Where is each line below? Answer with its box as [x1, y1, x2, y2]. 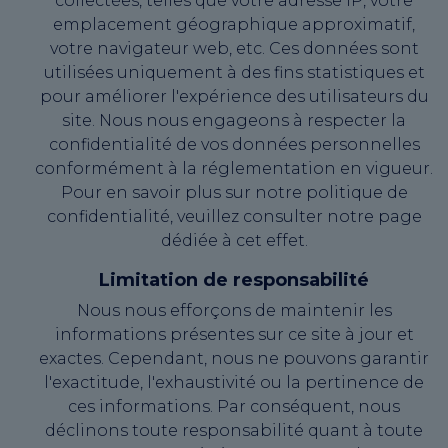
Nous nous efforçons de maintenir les [76, 300, 392, 320]
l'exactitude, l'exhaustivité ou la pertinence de [44, 372, 424, 392]
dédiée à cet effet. [160, 230, 308, 250]
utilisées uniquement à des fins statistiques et [43, 62, 425, 82]
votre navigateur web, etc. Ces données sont [49, 38, 419, 58]
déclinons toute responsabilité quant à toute [45, 420, 423, 440]
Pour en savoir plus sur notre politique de [60, 182, 408, 202]
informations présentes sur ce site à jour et [54, 324, 414, 344]
